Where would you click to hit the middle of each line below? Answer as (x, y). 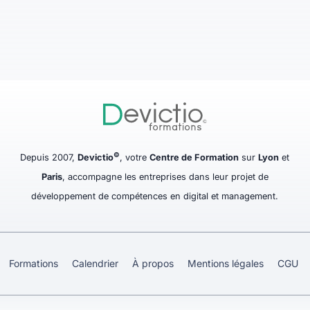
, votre (135, 158)
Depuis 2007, (49, 158)
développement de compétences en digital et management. (155, 197)
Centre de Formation (194, 158)
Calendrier (95, 264)
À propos (153, 264)
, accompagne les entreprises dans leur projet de (165, 177)
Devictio (96, 158)
